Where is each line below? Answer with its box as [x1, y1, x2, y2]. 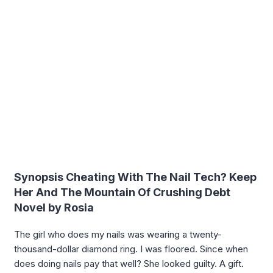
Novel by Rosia [14, 200, 94, 214]
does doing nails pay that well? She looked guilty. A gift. [14, 257, 244, 269]
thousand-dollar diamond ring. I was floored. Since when [14, 243, 248, 255]
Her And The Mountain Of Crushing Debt [14, 185, 230, 199]
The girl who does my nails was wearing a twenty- [14, 228, 222, 240]
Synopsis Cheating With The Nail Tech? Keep [14, 170, 257, 183]
